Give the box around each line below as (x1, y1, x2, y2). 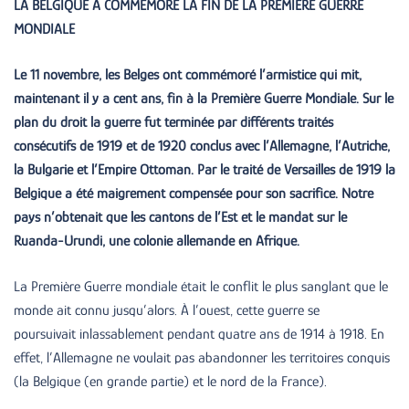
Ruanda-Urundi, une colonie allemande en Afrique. (14, 232, 299, 249)
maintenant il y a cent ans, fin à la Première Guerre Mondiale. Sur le (14, 89, 393, 107)
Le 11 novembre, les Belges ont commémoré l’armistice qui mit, (14, 66, 362, 83)
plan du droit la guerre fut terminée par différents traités (14, 113, 333, 131)
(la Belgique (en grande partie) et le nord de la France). (14, 372, 327, 390)
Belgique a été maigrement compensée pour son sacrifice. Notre (14, 184, 373, 202)
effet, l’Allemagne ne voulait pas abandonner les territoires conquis (14, 349, 390, 366)
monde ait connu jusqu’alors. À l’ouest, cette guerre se (14, 301, 320, 319)
